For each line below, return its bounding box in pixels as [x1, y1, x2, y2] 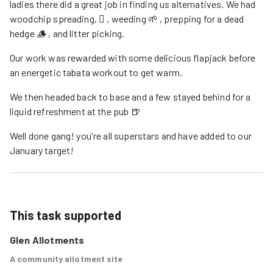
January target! [10, 144, 74, 156]
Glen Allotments [10, 234, 85, 246]
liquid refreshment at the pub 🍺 [10, 105, 141, 117]
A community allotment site [10, 253, 123, 264]
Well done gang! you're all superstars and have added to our [10, 130, 252, 141]
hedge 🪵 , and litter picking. [10, 27, 125, 39]
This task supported [10, 208, 121, 222]
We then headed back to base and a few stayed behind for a [10, 91, 251, 102]
